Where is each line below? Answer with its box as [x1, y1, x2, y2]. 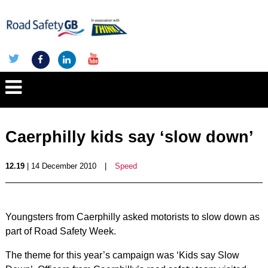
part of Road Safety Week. [5, 226, 116, 236]
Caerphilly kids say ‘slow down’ [5, 128, 254, 146]
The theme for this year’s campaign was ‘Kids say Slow [5, 250, 239, 260]
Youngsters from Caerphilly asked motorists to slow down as [5, 212, 260, 222]
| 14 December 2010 [24, 162, 96, 170]
